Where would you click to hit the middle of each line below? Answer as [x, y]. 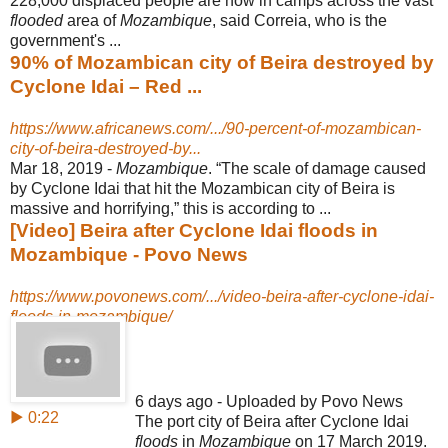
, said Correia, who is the [299, 20]
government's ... [65, 40]
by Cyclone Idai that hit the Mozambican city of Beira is [202, 188]
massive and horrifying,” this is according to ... [170, 208]
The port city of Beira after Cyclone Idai [272, 421]
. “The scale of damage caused [317, 168]
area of [91, 20]
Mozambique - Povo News [129, 254]
